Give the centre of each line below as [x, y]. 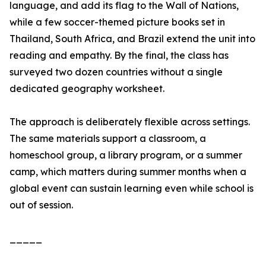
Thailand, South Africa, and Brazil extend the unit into [132, 39]
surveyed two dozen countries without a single [116, 72]
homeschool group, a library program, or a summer [126, 155]
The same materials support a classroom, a [108, 138]
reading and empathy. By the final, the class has [119, 55]
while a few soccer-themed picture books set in [117, 22]
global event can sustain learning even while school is [132, 188]
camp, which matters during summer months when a [128, 172]
